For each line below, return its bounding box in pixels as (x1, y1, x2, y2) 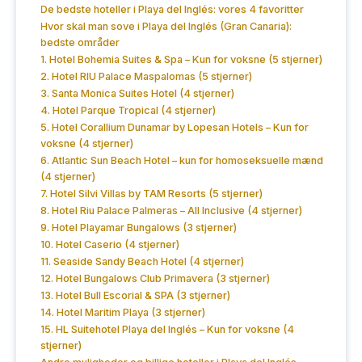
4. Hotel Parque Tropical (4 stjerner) (40, 104, 217, 117)
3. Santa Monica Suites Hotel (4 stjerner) (40, 87, 235, 100)
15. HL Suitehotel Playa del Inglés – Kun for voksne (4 (40, 323, 295, 336)
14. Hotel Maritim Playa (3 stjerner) (40, 306, 206, 319)
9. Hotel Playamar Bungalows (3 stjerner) (40, 221, 238, 234)
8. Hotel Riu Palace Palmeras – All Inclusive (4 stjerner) (40, 204, 303, 217)
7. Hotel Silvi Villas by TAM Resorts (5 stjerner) (40, 187, 263, 200)
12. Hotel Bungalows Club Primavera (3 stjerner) (40, 272, 271, 285)
